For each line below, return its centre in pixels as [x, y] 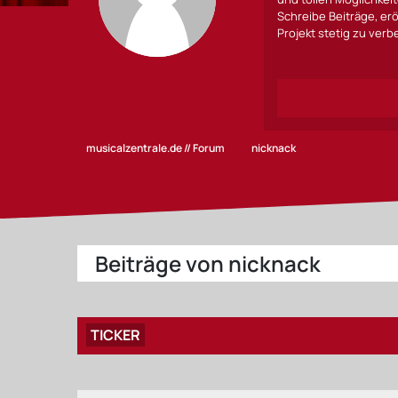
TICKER [116, 335]
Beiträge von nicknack [208, 263]
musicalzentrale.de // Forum [156, 148]
